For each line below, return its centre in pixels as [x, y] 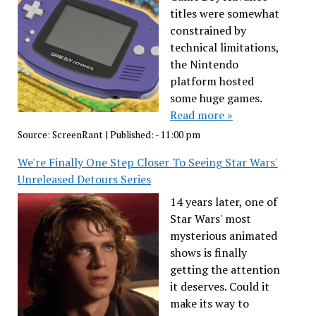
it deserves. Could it [219, 287]
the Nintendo [204, 64]
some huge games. [215, 98]
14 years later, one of [223, 202]
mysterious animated [223, 236]
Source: [35, 135]
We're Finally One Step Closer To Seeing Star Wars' [147, 163]
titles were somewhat [224, 13]
